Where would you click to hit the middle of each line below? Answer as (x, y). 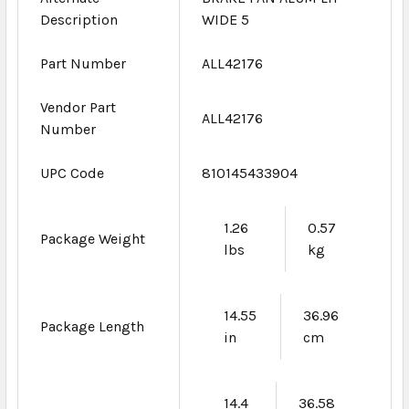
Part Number (83, 63)
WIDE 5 (225, 19)
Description (79, 19)
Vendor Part (78, 107)
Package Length (92, 326)
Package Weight (93, 238)
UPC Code (72, 173)
